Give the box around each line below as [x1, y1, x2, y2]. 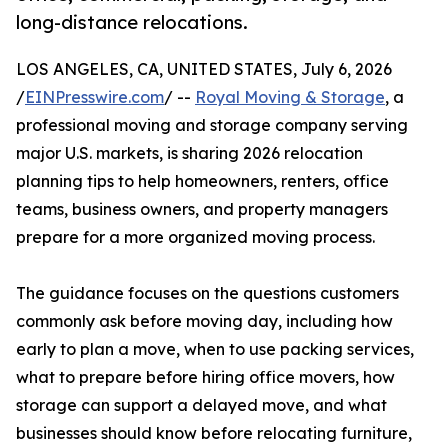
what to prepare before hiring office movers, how [16, 367, 395, 388]
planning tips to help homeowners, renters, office [16, 171, 389, 192]
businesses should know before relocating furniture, [16, 423, 412, 444]
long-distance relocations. [16, 11, 248, 34]
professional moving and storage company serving [16, 115, 408, 136]
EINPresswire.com [25, 87, 164, 108]
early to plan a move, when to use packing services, [16, 339, 414, 360]
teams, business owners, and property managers [16, 199, 388, 220]
